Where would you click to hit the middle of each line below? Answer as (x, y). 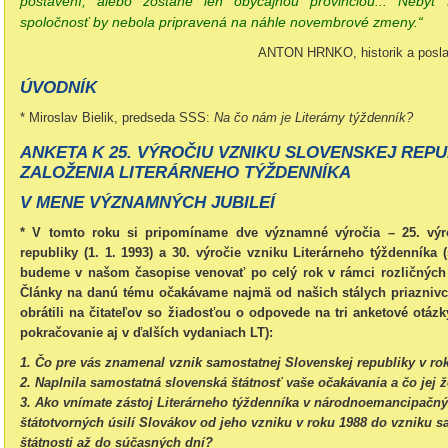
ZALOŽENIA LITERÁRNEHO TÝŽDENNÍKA (185, 172)
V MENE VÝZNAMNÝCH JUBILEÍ (147, 202)
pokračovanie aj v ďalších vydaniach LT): (146, 332)
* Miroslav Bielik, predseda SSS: (117, 117)
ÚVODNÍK (58, 87)
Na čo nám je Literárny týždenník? (313, 117)
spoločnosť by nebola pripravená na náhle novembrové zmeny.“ (221, 22)
